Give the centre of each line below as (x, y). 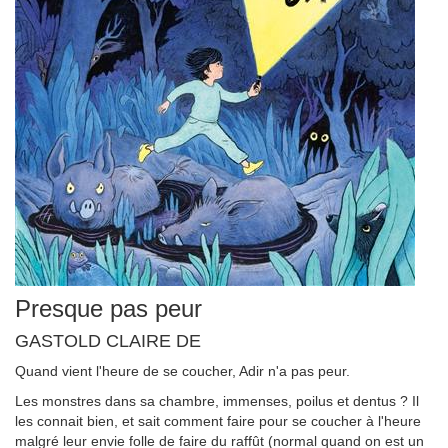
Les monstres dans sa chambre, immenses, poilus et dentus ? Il (217, 401)
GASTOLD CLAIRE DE (108, 341)
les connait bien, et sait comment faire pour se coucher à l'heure (218, 421)
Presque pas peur (108, 308)
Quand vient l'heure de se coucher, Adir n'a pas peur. (182, 371)
